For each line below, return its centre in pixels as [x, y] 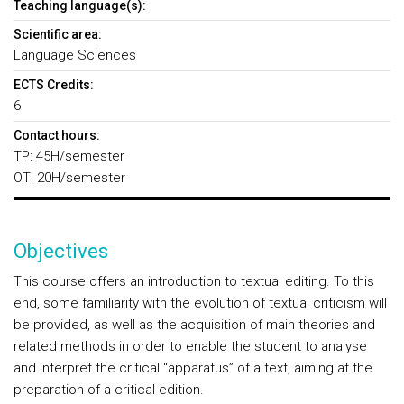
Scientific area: [58, 34]
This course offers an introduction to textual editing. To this [194, 281]
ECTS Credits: [54, 85]
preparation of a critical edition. [109, 390]
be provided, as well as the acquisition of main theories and [194, 325]
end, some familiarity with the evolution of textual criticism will [200, 303]
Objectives [61, 251]
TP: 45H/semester [69, 156]
